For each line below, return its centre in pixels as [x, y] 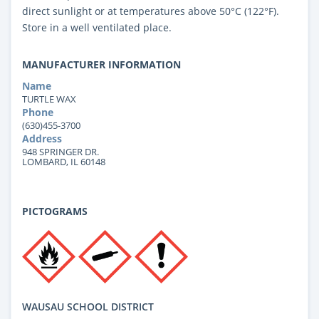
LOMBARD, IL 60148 [64, 161]
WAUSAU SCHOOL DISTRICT [88, 306]
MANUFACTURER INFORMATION [101, 64]
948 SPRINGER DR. [61, 151]
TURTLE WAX [49, 99]
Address [42, 138]
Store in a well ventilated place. [97, 27]
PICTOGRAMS [55, 211]
